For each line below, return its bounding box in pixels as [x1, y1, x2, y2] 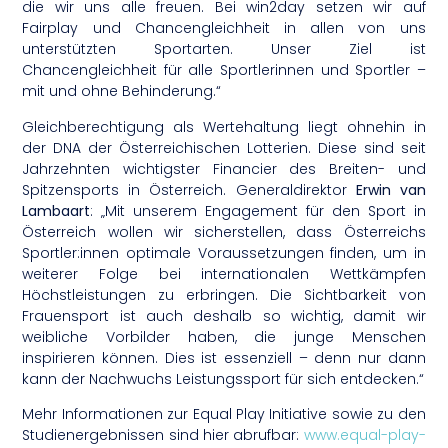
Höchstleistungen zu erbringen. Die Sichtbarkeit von [22, 284, 426, 305]
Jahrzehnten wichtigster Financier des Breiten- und [22, 158, 426, 179]
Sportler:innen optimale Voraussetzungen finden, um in [22, 242, 426, 263]
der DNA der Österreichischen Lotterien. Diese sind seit [22, 137, 426, 158]
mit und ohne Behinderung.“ [22, 81, 222, 102]
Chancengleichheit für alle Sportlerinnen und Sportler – [22, 60, 426, 81]
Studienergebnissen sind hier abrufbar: [22, 425, 304, 446]
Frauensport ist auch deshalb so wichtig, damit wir [22, 305, 426, 326]
